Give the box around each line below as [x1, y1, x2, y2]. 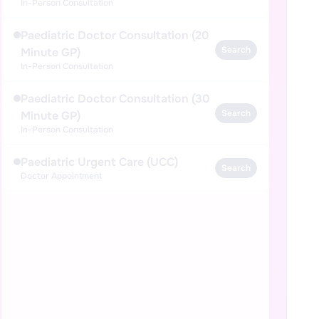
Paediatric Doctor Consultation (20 [20, 28, 209, 43]
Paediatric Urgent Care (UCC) [20, 155, 178, 169]
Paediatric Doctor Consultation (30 [20, 91, 210, 106]
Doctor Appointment [20, 170, 102, 182]
